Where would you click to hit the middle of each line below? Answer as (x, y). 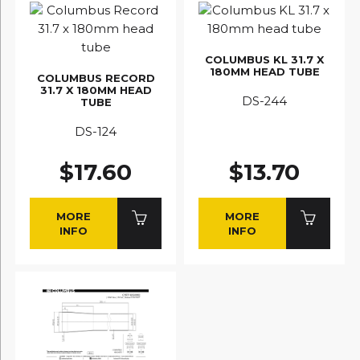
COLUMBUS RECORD (96, 78)
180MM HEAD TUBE (264, 71)
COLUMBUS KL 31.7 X (264, 59)
